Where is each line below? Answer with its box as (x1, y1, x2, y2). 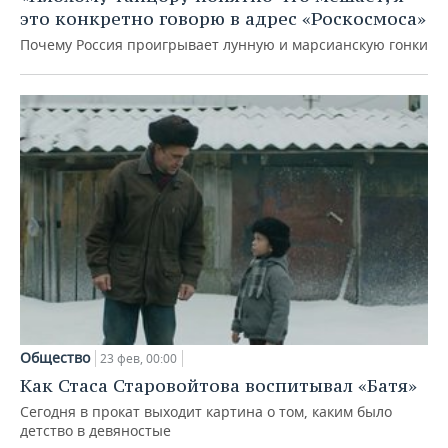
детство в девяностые (20, 420, 171, 440)
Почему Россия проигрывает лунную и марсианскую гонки (20, 34, 428, 54)
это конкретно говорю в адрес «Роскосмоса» (20, 6, 426, 30)
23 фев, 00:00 (100, 349, 177, 367)
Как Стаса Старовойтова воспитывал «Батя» (20, 373, 417, 397)
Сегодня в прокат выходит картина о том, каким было (20, 401, 392, 421)
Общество (20, 347, 90, 367)
